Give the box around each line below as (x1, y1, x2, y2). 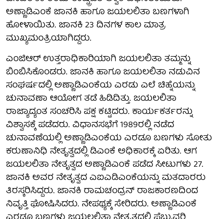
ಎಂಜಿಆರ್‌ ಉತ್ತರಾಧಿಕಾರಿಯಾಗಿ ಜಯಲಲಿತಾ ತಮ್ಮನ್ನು (6, 51, 191, 67)
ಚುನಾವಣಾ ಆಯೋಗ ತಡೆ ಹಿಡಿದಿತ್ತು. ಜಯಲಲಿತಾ (6, 91, 176, 107)
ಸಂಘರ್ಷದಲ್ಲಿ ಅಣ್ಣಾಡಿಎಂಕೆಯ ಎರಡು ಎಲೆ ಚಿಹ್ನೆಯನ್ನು (6, 78, 195, 93)
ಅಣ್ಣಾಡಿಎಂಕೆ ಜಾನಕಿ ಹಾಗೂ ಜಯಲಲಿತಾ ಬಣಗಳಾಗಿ (6, 4, 189, 20)
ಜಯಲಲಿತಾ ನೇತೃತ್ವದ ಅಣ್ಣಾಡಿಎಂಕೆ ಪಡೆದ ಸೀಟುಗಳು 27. (6, 157, 203, 173)
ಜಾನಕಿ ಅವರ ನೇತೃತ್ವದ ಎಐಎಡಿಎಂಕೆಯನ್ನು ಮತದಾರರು (6, 170, 206, 186)
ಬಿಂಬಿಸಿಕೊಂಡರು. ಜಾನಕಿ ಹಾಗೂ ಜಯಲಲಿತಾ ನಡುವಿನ (6, 65, 200, 80)
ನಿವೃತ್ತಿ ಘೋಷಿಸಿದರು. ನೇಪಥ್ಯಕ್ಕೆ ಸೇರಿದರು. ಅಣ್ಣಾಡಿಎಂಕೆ (6, 197, 197, 212)
